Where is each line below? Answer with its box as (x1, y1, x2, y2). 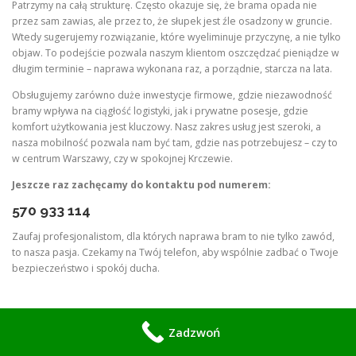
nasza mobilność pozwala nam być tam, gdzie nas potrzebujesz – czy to (12, 136, 338, 149)
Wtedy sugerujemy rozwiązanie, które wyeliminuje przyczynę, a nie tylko (12, 29, 341, 44)
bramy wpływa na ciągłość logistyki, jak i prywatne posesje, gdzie (12, 104, 308, 118)
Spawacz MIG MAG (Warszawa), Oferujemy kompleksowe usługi (12, 335, 303, 349)
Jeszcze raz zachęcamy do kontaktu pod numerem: (12, 178, 271, 192)
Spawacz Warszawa (12, 308, 144, 324)
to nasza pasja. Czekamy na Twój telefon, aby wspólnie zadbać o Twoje (12, 246, 339, 260)
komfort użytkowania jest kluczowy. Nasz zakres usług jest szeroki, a (12, 120, 321, 133)
